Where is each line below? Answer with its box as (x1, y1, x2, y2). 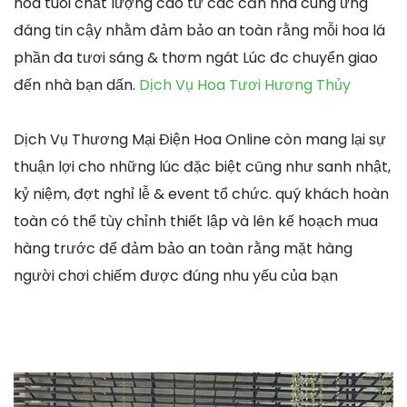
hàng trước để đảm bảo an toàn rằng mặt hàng (14, 238, 352, 260)
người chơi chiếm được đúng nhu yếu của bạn (14, 265, 338, 287)
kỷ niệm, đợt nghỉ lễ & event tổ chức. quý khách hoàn (14, 184, 389, 205)
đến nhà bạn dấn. (14, 74, 139, 96)
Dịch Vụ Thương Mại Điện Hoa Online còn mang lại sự (14, 129, 386, 151)
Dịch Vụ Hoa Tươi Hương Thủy (139, 74, 351, 96)
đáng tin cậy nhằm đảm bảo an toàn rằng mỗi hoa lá (14, 20, 385, 42)
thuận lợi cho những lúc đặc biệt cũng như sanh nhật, (14, 156, 391, 178)
